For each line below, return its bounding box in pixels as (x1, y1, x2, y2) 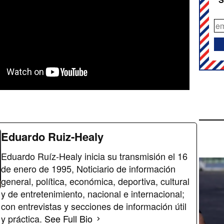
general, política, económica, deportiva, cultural (1, 174, 189, 188)
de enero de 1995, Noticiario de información (1, 162, 175, 175)
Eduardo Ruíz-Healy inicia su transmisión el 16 (1, 149, 187, 163)
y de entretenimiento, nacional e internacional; (1, 187, 184, 200)
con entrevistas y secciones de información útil (1, 199, 186, 213)
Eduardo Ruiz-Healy (1, 128, 103, 145)
